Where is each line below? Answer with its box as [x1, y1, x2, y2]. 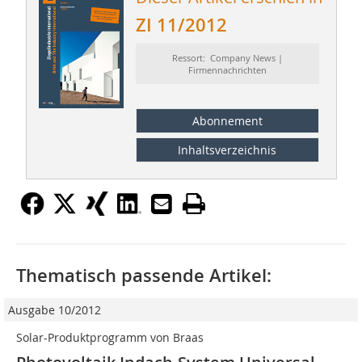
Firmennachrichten [187, 64, 267, 77]
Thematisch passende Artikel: [16, 263, 271, 288]
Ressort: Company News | [171, 52, 283, 65]
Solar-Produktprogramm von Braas [16, 330, 204, 346]
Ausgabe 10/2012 [8, 302, 101, 318]
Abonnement [192, 113, 263, 129]
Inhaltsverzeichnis [178, 142, 277, 158]
